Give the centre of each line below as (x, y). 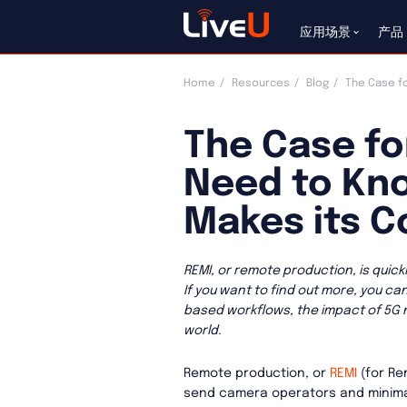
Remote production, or (256, 374)
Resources (260, 83)
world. (202, 330)
